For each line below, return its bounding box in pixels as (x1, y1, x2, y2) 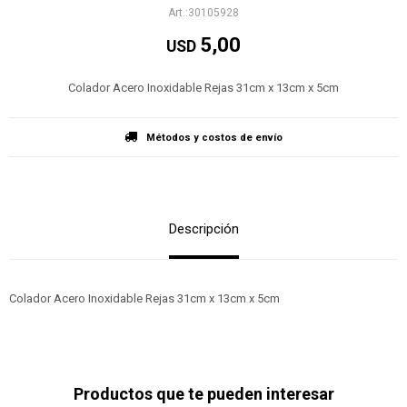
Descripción (168, 221, 239, 237)
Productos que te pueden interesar (73, 384, 334, 403)
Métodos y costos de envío (146, 132, 283, 144)
